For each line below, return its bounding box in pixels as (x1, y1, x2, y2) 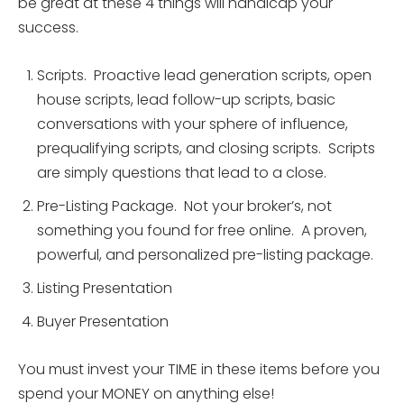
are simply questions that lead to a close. (37, 161, 326, 183)
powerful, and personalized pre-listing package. (37, 243, 373, 265)
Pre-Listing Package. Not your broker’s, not (37, 195, 332, 216)
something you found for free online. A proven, (37, 219, 367, 241)
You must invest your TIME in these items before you (18, 358, 380, 380)
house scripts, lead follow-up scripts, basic (37, 88, 335, 110)
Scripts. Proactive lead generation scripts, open (37, 64, 372, 86)
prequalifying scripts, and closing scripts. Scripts (37, 137, 375, 159)
